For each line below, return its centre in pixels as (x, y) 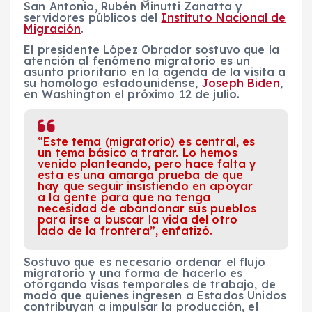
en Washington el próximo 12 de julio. (132, 94)
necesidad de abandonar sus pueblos (147, 209)
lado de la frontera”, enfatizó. (125, 231)
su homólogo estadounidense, (113, 83)
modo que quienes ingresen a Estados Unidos (155, 295)
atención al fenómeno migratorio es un (137, 61)
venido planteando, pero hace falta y (147, 164)
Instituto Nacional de (224, 17)
